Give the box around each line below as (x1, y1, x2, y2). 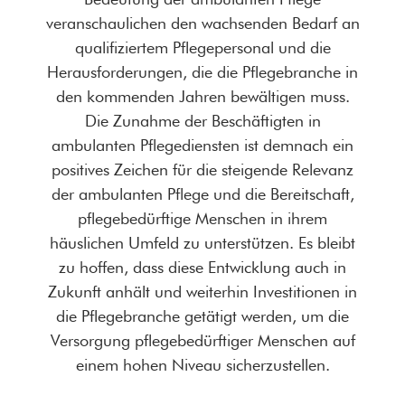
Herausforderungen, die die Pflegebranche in (47, 61, 358, 81)
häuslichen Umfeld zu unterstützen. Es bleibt (50, 232, 355, 252)
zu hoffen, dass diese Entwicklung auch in (59, 257, 346, 277)
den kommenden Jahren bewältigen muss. (55, 86, 350, 106)
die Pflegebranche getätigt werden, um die (56, 306, 349, 325)
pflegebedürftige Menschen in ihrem (78, 208, 327, 228)
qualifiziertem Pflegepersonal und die (74, 37, 331, 57)
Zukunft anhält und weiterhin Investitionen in (48, 281, 357, 301)
